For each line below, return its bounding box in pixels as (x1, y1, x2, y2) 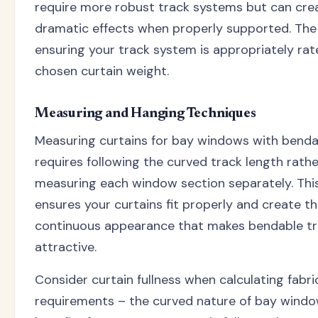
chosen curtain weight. (35, 62, 169, 80)
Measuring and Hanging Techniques (35, 106, 256, 121)
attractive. (35, 238, 97, 256)
